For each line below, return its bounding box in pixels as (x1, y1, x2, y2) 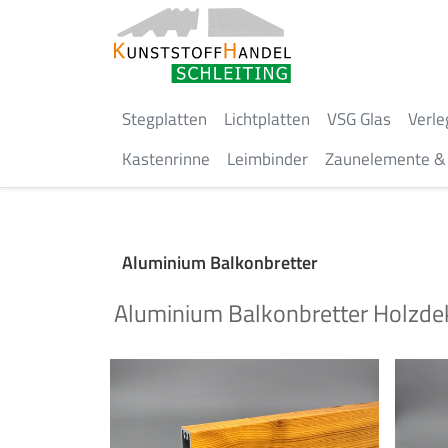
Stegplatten (122, 106, 207, 132)
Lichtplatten (224, 106, 310, 132)
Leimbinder (227, 146, 308, 172)
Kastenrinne (122, 146, 210, 172)
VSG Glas (327, 106, 391, 132)
